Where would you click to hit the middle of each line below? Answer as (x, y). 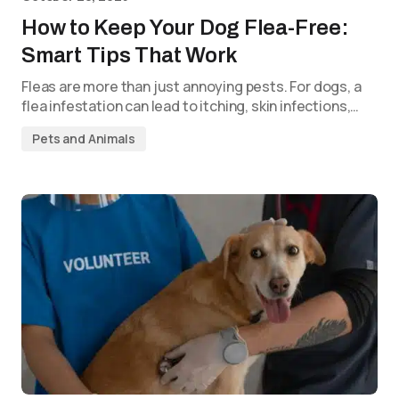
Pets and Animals (84, 138)
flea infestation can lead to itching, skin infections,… (191, 106)
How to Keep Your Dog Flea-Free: (185, 28)
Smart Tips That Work (130, 55)
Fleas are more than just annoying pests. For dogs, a (191, 86)
